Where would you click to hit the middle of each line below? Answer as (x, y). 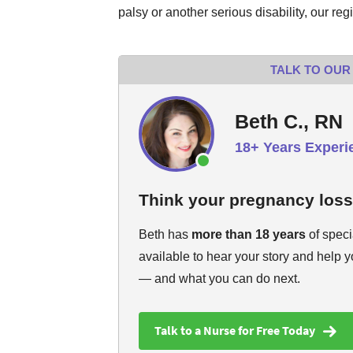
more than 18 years (249, 234)
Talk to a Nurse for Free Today (235, 330)
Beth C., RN (289, 121)
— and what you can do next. (219, 279)
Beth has (165, 234)
